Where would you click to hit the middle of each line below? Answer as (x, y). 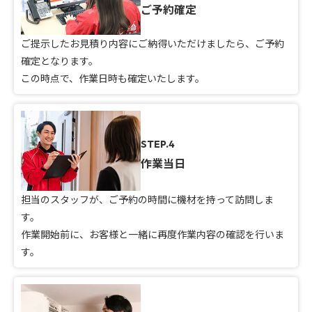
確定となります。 (60, 60)
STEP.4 (158, 144)
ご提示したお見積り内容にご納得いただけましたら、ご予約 (153, 43)
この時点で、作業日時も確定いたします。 (113, 78)
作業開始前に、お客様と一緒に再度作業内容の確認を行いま (153, 234)
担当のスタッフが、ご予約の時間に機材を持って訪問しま (147, 199)
